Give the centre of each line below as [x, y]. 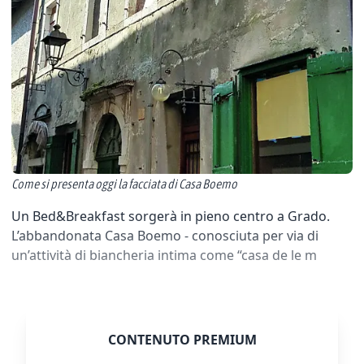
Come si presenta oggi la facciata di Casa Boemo [124, 183]
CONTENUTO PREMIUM [182, 339]
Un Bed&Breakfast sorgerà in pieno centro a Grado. [171, 216]
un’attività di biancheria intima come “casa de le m [164, 255]
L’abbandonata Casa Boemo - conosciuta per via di [165, 235]
